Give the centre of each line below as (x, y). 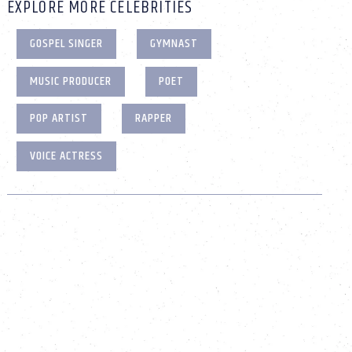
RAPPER (154, 119)
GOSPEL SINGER (67, 44)
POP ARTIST (59, 119)
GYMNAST (174, 44)
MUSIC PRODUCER (71, 81)
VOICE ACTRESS (67, 156)
